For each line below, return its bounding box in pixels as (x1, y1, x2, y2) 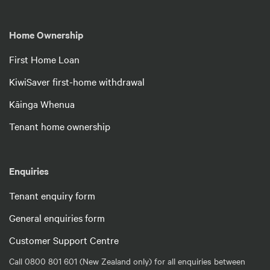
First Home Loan (9, 52, 80, 66)
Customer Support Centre (9, 233, 119, 246)
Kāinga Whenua (9, 96, 75, 110)
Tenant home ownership (9, 119, 110, 133)
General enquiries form (9, 210, 105, 224)
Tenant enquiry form (9, 188, 95, 202)
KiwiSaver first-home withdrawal (9, 74, 145, 88)
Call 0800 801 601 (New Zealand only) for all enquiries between (9, 254, 245, 267)
